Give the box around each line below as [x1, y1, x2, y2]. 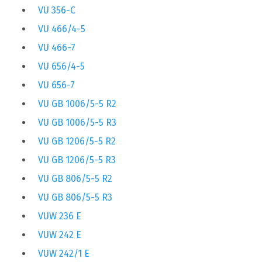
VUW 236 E [38, 211, 81, 222]
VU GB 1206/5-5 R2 [38, 136, 116, 147]
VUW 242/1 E [38, 248, 89, 260]
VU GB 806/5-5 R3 [38, 192, 112, 204]
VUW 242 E [38, 229, 81, 241]
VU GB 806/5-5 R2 [38, 173, 112, 185]
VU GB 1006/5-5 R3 [38, 117, 116, 129]
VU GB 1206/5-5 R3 [38, 154, 116, 166]
